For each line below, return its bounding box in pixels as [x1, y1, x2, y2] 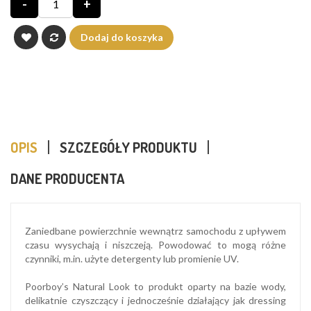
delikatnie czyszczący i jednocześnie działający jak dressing [25, 294, 286, 306]
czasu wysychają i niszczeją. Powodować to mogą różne [25, 238, 286, 251]
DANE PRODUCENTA [10, 169, 124, 187]
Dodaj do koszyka [80, 31, 163, 43]
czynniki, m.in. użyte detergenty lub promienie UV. [25, 252, 239, 264]
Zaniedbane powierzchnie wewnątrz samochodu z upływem [25, 224, 286, 237]
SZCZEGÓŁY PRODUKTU [60, 137, 197, 156]
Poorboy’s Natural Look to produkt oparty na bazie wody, [25, 280, 286, 292]
